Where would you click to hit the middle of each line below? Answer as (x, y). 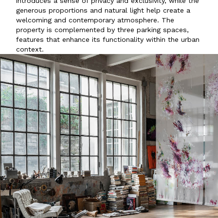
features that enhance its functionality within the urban (108, 39)
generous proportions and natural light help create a (103, 10)
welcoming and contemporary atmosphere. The (95, 20)
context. (30, 49)
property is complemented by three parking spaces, (103, 29)
